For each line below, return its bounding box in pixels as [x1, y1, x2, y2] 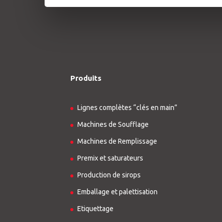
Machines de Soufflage [77, 120, 149, 129]
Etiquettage [77, 205, 113, 213]
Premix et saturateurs [77, 154, 143, 163]
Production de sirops [77, 171, 141, 179]
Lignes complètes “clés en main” [77, 104, 177, 112]
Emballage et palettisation [77, 188, 158, 196]
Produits [70, 73, 102, 82]
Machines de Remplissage [77, 137, 157, 146]
